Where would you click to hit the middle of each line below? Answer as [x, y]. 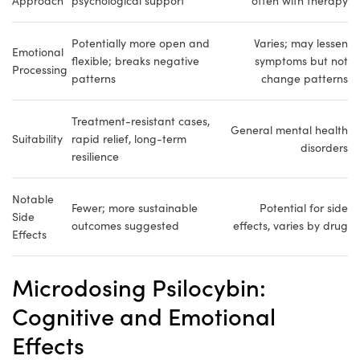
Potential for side [304, 208]
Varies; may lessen [301, 43]
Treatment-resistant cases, [141, 121]
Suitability [37, 139]
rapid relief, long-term [129, 139]
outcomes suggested [125, 226]
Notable [33, 199]
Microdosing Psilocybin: [139, 287]
